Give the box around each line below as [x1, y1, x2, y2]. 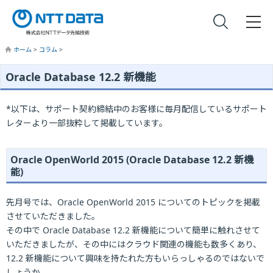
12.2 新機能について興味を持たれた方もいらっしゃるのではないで [6, 252, 264, 264]
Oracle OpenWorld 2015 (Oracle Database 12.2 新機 [10, 153, 253, 166]
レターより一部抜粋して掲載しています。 [6, 117, 168, 129]
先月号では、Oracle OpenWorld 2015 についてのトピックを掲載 [6, 196, 260, 208]
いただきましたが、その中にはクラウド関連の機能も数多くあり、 [6, 238, 261, 250]
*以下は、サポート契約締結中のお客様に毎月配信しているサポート [6, 103, 267, 115]
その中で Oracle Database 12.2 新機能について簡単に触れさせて [6, 224, 260, 236]
